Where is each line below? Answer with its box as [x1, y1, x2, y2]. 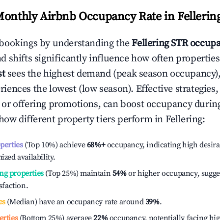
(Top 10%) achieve [23, 140, 85, 150]
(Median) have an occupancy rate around [5, 197, 145, 207]
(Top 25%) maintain [43, 168, 111, 178]
